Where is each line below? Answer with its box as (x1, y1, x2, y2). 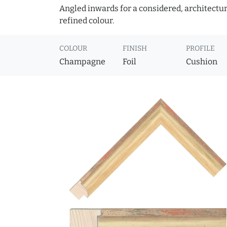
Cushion (186, 57, 218, 67)
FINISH (123, 44, 147, 53)
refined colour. (59, 16, 114, 26)
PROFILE (186, 44, 215, 53)
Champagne (59, 57, 105, 67)
